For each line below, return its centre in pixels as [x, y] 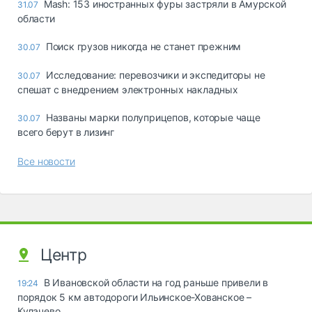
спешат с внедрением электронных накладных [128, 90]
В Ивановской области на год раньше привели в [156, 283]
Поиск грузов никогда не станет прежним [143, 47]
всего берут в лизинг [66, 132]
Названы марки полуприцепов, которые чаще [153, 118]
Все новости [46, 162]
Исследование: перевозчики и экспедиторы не [155, 75]
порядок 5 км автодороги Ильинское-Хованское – [134, 297]
